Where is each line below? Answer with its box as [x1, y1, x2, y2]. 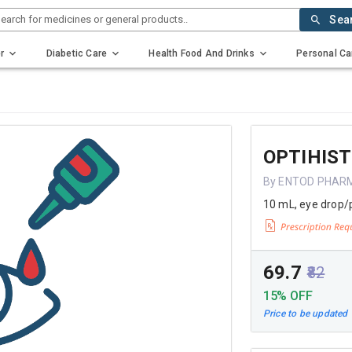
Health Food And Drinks [148, 47, 255, 59]
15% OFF [262, 288, 313, 303]
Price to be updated [262, 308, 348, 320]
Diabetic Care [46, 47, 108, 59]
